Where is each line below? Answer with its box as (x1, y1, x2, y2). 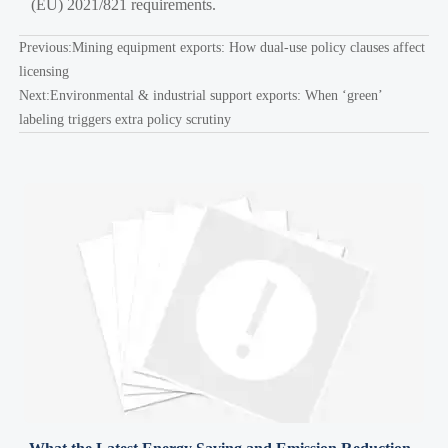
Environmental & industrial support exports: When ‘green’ (49, 87, 382, 103)
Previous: (18, 39, 72, 55)
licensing (18, 63, 69, 79)
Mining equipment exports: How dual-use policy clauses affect (71, 39, 425, 55)
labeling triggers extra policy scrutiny (18, 111, 231, 127)
